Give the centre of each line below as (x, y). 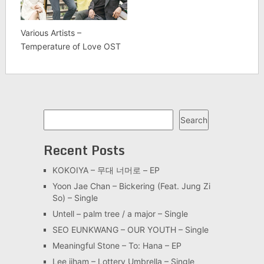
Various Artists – (51, 33)
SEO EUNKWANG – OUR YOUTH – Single (130, 230)
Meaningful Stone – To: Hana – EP (117, 246)
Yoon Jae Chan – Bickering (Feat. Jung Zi (131, 186)
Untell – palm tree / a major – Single (120, 214)
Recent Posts (84, 150)
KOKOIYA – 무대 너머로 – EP (106, 170)
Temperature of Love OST (70, 47)
